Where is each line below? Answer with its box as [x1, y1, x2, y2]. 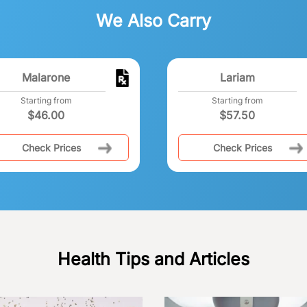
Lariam [219, 70, 255, 84]
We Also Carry [96, 10, 211, 31]
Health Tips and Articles [58, 248, 249, 269]
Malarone [22, 70, 71, 84]
